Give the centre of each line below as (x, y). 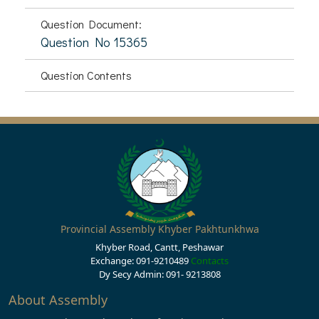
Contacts (210, 261)
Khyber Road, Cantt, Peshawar (159, 247)
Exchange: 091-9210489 (141, 261)
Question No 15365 (94, 42)
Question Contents (86, 75)
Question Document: (91, 24)
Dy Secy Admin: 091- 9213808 (159, 274)
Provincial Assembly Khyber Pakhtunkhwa (159, 229)
